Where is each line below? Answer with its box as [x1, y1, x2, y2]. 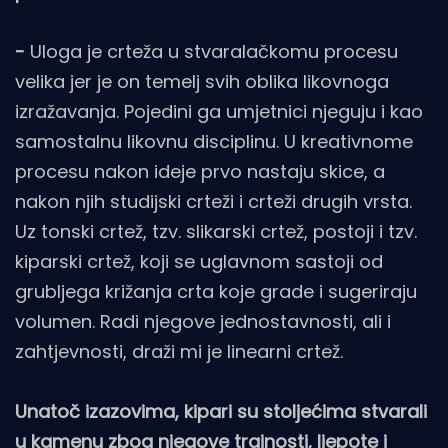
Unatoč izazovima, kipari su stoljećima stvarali [15, 399, 427, 425]
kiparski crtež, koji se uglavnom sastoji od [15, 249, 383, 275]
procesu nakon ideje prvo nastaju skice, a [15, 159, 385, 185]
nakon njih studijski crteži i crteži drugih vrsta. [15, 189, 412, 215]
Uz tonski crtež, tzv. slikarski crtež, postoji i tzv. [15, 219, 417, 245]
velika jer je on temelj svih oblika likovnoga [15, 69, 389, 95]
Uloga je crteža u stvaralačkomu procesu [30, 39, 398, 65]
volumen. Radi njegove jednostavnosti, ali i [15, 309, 391, 335]
